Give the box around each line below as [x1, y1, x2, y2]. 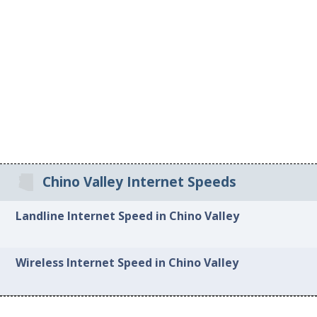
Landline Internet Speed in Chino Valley [16, 207, 240, 224]
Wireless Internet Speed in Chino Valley [16, 255, 239, 271]
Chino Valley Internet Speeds [42, 173, 236, 192]
